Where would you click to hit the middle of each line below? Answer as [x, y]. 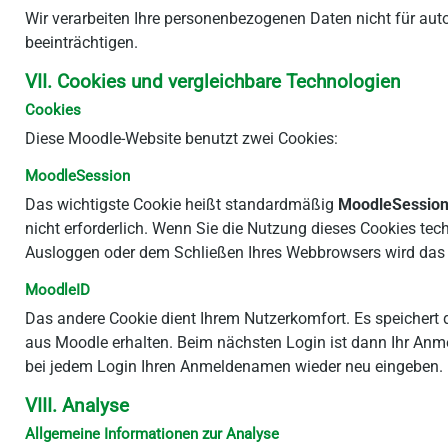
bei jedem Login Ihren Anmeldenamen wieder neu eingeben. [234, 366]
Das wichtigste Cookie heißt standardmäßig [181, 204]
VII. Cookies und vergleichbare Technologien [213, 82]
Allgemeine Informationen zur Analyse [152, 434]
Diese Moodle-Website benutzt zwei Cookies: [181, 138]
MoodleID [57, 290]
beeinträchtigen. [81, 42]
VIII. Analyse [77, 406]
